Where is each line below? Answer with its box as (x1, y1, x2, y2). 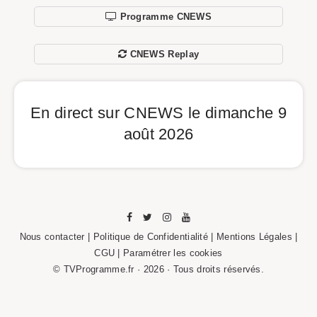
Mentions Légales (217, 231, 292, 243)
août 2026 (123, 125, 194, 143)
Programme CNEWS (120, 11, 212, 23)
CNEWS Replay (129, 49, 200, 60)
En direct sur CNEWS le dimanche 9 (30, 103, 287, 122)
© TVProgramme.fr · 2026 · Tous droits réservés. (52, 264, 265, 275)
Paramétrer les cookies (123, 248, 223, 259)
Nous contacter (19, 231, 85, 243)
